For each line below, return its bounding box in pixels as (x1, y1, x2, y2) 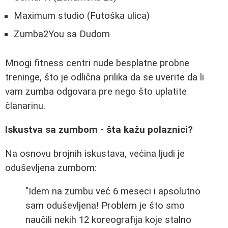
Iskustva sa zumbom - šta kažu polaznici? (5, 124, 193, 135)
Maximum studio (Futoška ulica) (14, 10, 150, 21)
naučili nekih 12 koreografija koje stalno (25, 214, 191, 226)
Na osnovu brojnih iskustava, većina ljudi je (5, 148, 185, 159)
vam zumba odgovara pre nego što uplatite (5, 86, 187, 98)
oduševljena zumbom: (5, 162, 97, 174)
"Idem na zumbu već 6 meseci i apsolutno (25, 186, 201, 197)
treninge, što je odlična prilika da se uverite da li (5, 72, 204, 83)
